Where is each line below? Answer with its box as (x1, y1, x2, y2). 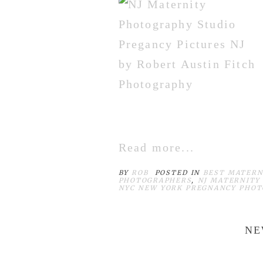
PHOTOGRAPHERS (118, 176, 192, 185)
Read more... (118, 141, 194, 154)
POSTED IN (154, 168, 204, 177)
